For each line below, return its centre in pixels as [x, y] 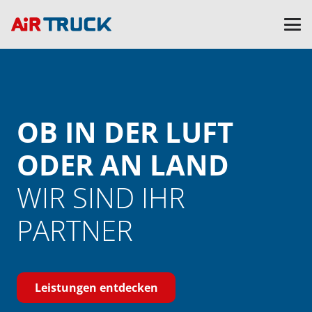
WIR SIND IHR [101, 197]
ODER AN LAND [123, 165]
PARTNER [75, 230]
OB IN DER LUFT [125, 132]
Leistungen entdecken [96, 287]
